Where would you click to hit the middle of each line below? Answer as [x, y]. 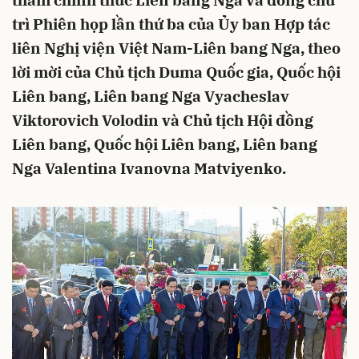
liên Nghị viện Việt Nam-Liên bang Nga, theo [176, 48]
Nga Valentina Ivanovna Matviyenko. [149, 168]
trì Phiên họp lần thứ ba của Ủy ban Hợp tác [171, 24]
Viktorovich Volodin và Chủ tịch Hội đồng [163, 120]
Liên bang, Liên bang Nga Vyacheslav [151, 96]
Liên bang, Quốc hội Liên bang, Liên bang [165, 144]
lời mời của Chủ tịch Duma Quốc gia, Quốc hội [176, 72]
